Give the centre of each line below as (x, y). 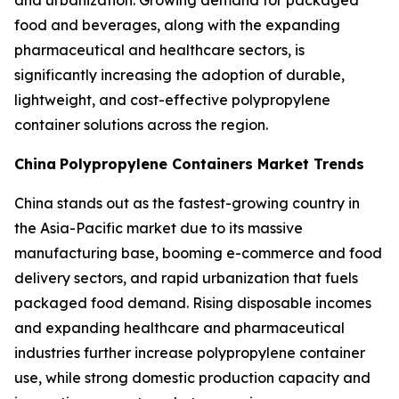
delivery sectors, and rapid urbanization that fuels (186, 278)
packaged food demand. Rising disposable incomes (193, 303)
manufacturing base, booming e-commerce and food (198, 253)
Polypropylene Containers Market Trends (212, 164)
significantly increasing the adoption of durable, (179, 75)
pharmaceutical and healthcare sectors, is (159, 50)
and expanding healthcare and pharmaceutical (179, 328)
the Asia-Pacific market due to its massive (159, 228)
